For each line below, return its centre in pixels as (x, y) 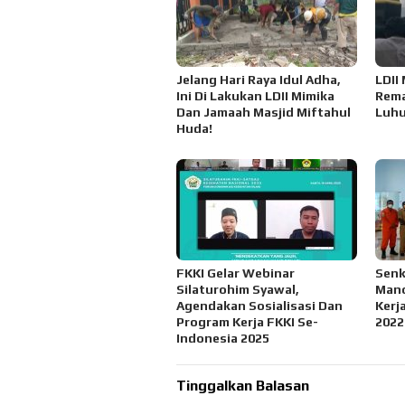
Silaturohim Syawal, (238, 289)
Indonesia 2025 (223, 338)
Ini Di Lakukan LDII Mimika (255, 95)
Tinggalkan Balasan (243, 385)
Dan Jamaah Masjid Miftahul (264, 112)
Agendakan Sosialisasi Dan (259, 305)
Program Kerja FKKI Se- (247, 321)
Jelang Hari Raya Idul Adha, (259, 79)
